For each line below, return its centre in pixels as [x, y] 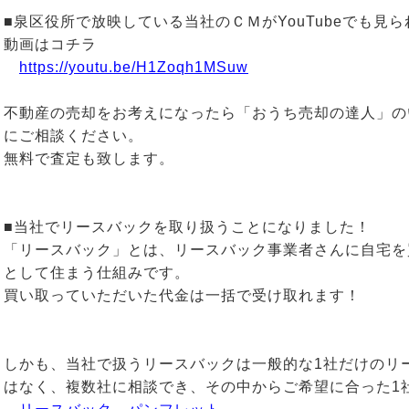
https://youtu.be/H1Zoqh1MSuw [134, 67]
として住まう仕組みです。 [97, 273]
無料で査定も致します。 [89, 158]
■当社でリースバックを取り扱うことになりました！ [187, 227]
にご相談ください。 [73, 136]
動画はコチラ [66, 44]
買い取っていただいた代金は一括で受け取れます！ [182, 295]
